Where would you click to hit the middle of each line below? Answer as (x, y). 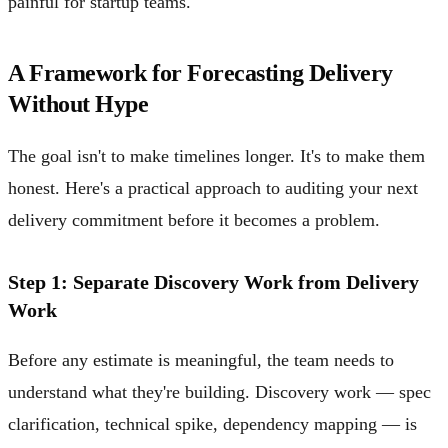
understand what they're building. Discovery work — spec (219, 391)
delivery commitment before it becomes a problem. (194, 219)
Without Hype (78, 103)
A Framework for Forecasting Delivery (200, 72)
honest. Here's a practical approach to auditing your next (213, 187)
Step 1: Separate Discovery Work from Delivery (213, 281)
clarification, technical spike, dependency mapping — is (212, 423)
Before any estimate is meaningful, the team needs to (201, 359)
